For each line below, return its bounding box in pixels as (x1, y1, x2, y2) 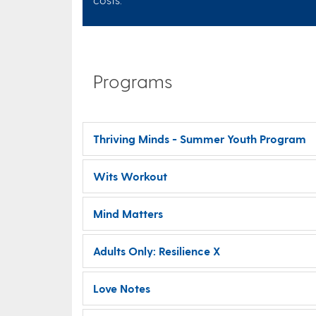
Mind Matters (93, 207, 163, 220)
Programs (93, 70, 173, 92)
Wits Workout (93, 169, 167, 183)
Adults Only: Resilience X (93, 244, 220, 257)
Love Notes (93, 281, 150, 295)
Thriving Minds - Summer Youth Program (93, 132, 306, 145)
